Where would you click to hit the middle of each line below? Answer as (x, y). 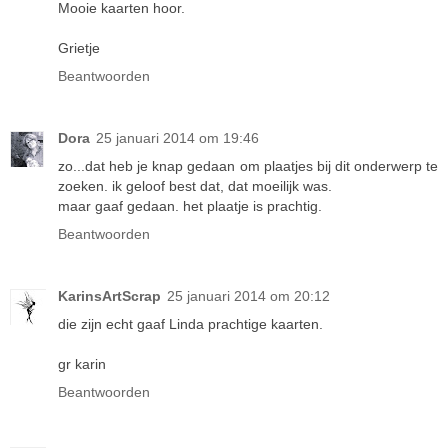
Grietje (79, 48)
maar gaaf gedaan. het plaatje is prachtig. (190, 206)
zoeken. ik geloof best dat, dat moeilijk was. (195, 186)
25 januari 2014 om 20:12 (248, 296)
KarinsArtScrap (109, 296)
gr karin (82, 364)
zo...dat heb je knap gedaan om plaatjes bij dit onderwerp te (248, 166)
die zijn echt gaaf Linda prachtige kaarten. (190, 324)
